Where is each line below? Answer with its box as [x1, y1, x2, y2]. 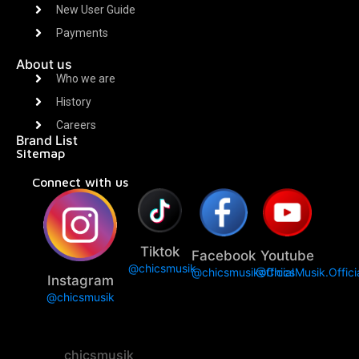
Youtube [260, 248, 314, 264]
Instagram [46, 272, 114, 288]
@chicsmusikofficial [192, 265, 295, 280]
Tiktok [140, 244, 180, 260]
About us [16, 55, 72, 72]
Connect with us [32, 174, 128, 189]
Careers [56, 118, 96, 131]
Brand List [16, 131, 78, 148]
